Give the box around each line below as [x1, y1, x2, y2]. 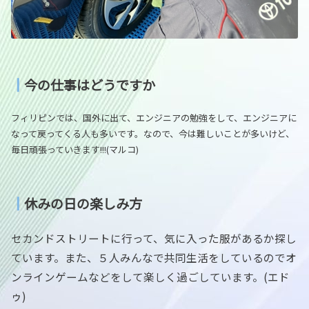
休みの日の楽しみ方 [24, 194, 142, 214]
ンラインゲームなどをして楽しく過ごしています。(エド [11, 269, 290, 285]
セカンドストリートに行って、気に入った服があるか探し [11, 230, 297, 246]
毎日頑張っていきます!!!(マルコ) [11, 143, 139, 157]
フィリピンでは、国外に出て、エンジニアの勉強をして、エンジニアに [11, 111, 297, 125]
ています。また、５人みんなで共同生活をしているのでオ [11, 250, 297, 266]
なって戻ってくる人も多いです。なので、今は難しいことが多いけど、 [11, 127, 295, 141]
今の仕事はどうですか [24, 75, 155, 95]
